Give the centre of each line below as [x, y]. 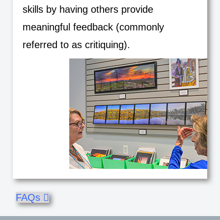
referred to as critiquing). [76, 45]
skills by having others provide [88, 9]
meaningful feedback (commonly [93, 27]
